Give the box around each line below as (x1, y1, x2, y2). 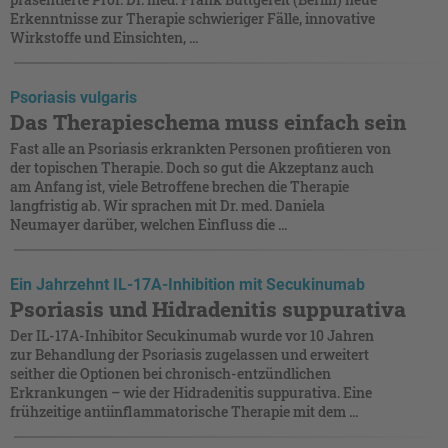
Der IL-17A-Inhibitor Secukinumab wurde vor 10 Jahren (10, 325, 374, 345)
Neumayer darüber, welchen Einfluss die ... (10, 214, 287, 234)
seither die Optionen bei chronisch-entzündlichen (10, 363, 331, 383)
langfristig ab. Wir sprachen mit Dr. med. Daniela (10, 195, 325, 215)
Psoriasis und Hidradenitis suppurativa (10, 294, 406, 323)
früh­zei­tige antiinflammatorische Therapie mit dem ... (10, 401, 358, 421)
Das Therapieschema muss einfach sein (10, 107, 406, 136)
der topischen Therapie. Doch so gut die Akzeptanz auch (10, 157, 374, 177)
